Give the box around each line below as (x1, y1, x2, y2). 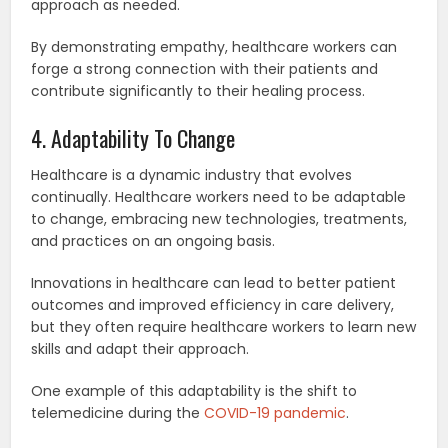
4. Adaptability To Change (31, 121, 236, 154)
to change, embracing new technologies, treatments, (31, 208, 408, 229)
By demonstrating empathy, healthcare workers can (31, 36, 398, 57)
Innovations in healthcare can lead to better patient (31, 272, 397, 293)
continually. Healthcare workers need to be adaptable (31, 186, 407, 207)
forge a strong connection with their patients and (31, 58, 379, 79)
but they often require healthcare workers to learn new (31, 316, 417, 337)
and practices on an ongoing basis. (31, 230, 276, 251)
